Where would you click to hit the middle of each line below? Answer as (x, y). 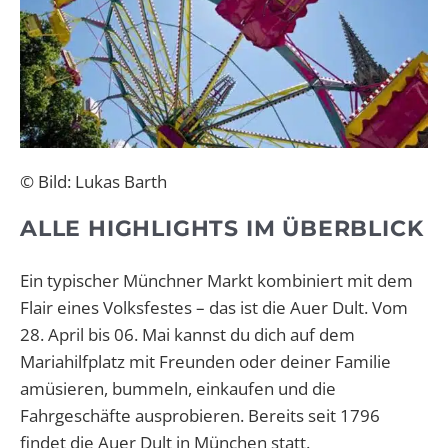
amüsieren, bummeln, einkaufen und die (178, 389)
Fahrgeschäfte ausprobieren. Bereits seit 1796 (200, 416)
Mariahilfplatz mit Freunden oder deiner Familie (205, 362)
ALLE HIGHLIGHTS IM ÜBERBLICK (222, 229)
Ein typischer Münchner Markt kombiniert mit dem (216, 281)
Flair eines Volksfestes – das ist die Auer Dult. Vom (214, 308)
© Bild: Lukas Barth (93, 182)
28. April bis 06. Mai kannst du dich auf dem (187, 335)
